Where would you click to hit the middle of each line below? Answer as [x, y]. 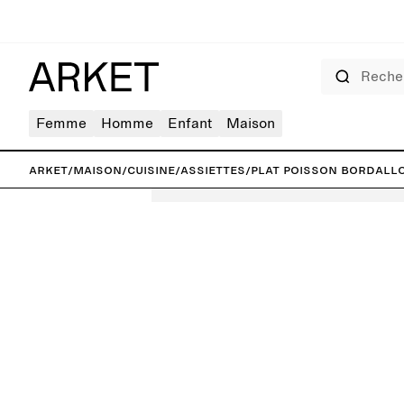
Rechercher [345, 64]
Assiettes [213, 170]
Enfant [190, 124]
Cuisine [151, 170]
